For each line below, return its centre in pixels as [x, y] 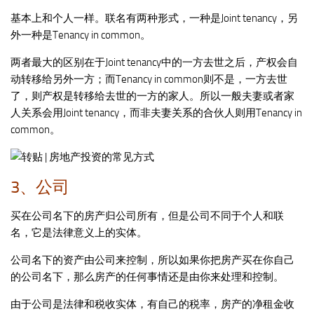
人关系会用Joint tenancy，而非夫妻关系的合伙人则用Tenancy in [156, 112]
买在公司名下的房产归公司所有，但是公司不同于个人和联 [147, 216]
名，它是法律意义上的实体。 [79, 232]
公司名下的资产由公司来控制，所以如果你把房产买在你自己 [152, 260]
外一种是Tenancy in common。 [81, 35]
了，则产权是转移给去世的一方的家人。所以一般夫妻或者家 [152, 96]
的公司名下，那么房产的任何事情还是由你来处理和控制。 [147, 277]
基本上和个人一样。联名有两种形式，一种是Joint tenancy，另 [154, 18]
